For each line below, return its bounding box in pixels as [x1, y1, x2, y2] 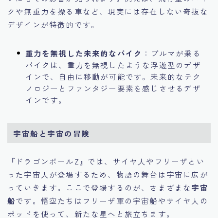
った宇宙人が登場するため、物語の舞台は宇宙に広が [7, 169, 208, 180]
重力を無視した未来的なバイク [25, 47, 143, 58]
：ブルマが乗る [142, 47, 201, 58]
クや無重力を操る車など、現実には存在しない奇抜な [7, 5, 208, 17]
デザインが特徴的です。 [7, 18, 100, 30]
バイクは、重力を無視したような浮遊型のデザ [25, 59, 201, 70]
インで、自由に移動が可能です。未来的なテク [25, 71, 201, 82]
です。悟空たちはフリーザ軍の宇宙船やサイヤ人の [16, 195, 208, 206]
